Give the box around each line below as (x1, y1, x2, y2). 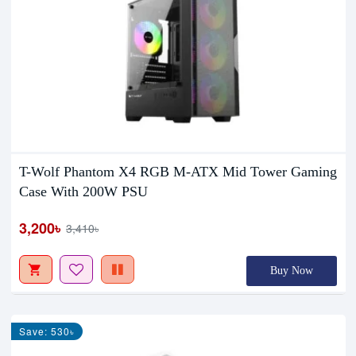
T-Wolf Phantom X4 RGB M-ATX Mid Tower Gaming (19, 164, 338, 180)
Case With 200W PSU (19, 184, 149, 200)
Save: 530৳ (19, 324, 75, 339)
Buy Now (270, 265, 314, 277)
